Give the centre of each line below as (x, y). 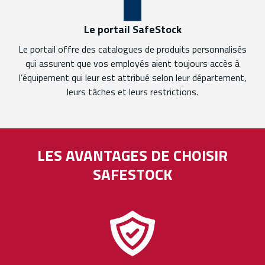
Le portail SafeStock (132, 30)
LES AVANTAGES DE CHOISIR (132, 156)
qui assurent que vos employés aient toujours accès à (132, 64)
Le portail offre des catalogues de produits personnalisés (132, 49)
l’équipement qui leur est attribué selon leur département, (132, 78)
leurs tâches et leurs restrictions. (132, 92)
